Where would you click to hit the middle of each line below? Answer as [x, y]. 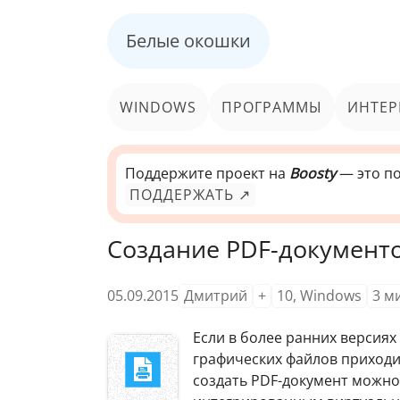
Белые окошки [188, 41]
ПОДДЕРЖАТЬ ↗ [190, 195]
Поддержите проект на [207, 173]
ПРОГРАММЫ [272, 107]
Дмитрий [216, 295]
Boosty [312, 173]
